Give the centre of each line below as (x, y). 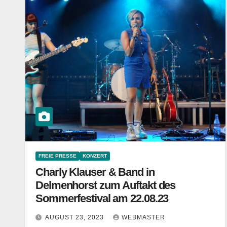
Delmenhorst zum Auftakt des (106, 185)
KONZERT (95, 156)
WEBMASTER (143, 217)
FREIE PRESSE (58, 156)
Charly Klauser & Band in (95, 172)
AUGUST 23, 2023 (75, 217)
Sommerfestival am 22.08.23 (102, 198)
